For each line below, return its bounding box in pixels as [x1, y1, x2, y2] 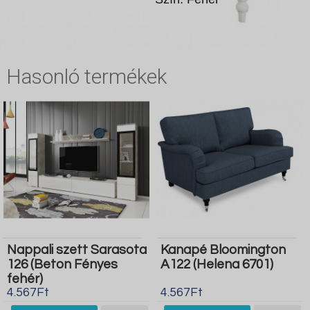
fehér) [7, 272, 44, 286]
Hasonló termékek [6, 64, 167, 89]
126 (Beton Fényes [7, 257, 118, 272]
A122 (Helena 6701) [160, 257, 273, 272]
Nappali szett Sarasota [7, 243, 147, 257]
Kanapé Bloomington [160, 243, 286, 257]
